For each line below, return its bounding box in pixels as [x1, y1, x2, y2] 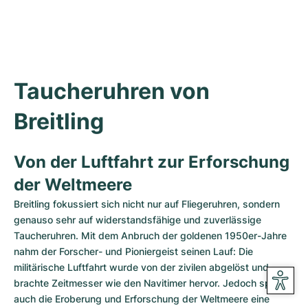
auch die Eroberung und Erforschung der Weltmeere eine [14, 293, 269, 305]
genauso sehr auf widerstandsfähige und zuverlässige [14, 214, 261, 225]
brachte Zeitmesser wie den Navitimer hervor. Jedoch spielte [14, 277, 289, 289]
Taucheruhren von [14, 78, 210, 104]
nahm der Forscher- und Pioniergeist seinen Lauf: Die [14, 245, 253, 257]
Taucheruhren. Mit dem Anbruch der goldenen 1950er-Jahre [14, 230, 287, 241]
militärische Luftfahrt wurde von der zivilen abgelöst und [14, 261, 269, 273]
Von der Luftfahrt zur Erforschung [14, 152, 289, 172]
